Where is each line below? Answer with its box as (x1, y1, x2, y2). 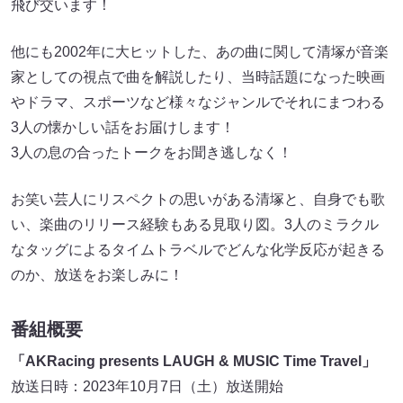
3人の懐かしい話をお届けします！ (11, 120, 235, 136)
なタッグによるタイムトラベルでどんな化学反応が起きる (11, 242, 385, 258)
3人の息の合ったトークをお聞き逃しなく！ (11, 145, 292, 161)
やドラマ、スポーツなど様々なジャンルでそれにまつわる (11, 94, 385, 111)
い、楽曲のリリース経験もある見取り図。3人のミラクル (11, 217, 379, 233)
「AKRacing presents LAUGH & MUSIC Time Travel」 (11, 354, 376, 370)
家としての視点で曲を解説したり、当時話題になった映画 (11, 69, 385, 85)
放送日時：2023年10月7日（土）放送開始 (11, 379, 283, 395)
